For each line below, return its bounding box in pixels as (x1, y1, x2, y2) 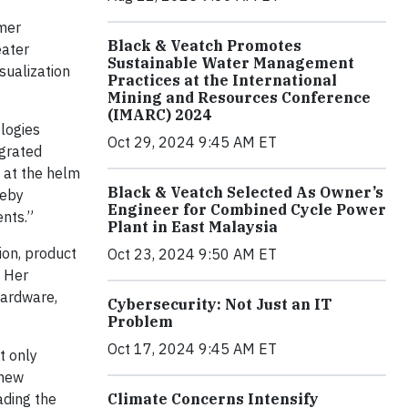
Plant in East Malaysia (107, 218, 278, 237)
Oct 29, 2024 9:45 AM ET (107, 133, 277, 152)
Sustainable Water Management (107, 54, 354, 73)
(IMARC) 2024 (107, 106, 211, 125)
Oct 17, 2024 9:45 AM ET (107, 340, 277, 359)
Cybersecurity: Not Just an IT (107, 295, 331, 314)
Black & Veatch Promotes (107, 36, 301, 56)
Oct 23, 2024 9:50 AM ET (107, 245, 277, 264)
